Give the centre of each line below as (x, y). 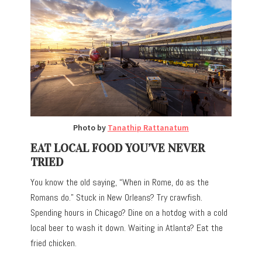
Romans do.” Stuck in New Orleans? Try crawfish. (117, 197)
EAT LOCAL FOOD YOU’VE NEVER (118, 148)
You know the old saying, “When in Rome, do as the (120, 182)
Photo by (90, 127)
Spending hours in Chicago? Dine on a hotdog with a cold (129, 212)
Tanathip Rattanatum (148, 127)
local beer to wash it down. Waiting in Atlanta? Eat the (127, 227)
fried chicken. (54, 243)
